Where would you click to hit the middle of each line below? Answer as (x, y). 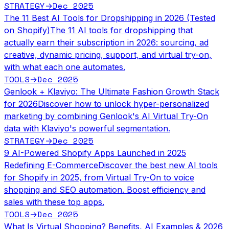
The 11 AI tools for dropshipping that (121, 30)
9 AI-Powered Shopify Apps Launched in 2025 (95, 153)
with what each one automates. (65, 67)
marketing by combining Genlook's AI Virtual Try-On (106, 116)
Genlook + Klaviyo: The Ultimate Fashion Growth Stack (112, 91)
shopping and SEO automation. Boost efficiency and (105, 189)
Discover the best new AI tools (158, 165)
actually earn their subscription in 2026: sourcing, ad (106, 42)
